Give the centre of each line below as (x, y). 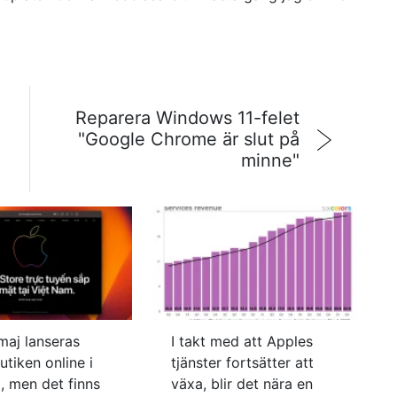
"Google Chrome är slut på (189, 139)
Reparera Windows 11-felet (187, 118)
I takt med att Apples (241, 342)
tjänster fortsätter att (242, 363)
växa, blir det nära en (241, 384)
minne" (270, 160)
